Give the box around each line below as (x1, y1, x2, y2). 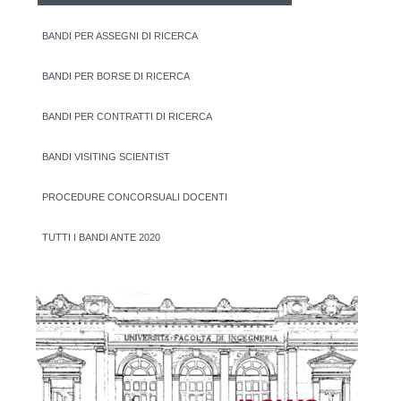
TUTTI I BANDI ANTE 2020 (42, 231, 160, 243)
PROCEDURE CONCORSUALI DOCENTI (42, 191, 227, 202)
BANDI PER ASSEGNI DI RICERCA (42, 30, 198, 41)
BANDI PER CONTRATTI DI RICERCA (42, 110, 212, 122)
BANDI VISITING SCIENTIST (42, 150, 170, 162)
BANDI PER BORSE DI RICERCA (42, 70, 190, 81)
